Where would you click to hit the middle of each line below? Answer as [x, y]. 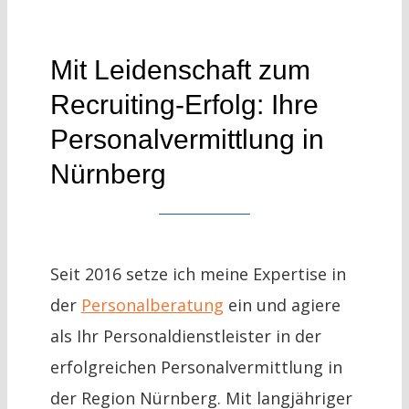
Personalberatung [152, 305]
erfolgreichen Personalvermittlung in [196, 367]
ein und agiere [282, 305]
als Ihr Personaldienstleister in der [185, 336]
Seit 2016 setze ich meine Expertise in [198, 274]
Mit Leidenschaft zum [180, 70]
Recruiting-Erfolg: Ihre [184, 105]
